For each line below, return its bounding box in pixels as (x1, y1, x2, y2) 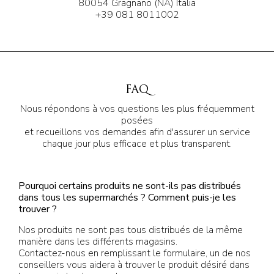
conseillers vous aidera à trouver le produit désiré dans (18, 258, 250, 272)
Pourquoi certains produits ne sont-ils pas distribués (18, 179, 241, 193)
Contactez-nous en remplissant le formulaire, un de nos (18, 246, 251, 260)
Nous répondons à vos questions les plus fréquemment (20, 102, 254, 116)
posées (121, 114, 153, 127)
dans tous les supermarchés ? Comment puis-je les (18, 191, 236, 204)
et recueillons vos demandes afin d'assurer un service (24, 125, 250, 139)
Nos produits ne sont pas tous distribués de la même (18, 223, 243, 237)
